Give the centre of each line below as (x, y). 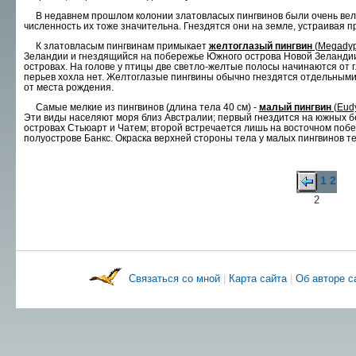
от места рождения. (68, 87)
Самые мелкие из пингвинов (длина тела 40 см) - (141, 107)
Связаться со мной (176, 279)
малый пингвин (295, 107)
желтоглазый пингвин (260, 46)
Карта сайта (258, 279)
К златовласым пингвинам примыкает (116, 46)
